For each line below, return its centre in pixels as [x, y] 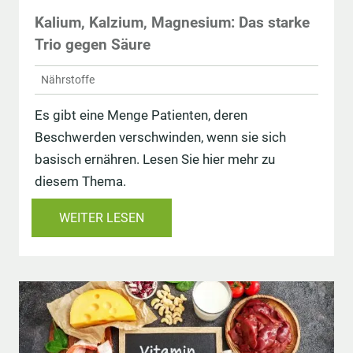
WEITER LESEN [102, 217]
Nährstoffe [68, 79]
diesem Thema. [80, 181]
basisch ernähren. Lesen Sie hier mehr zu [155, 159]
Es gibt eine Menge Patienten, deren [141, 115]
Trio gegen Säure [93, 45]
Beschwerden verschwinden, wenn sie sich [160, 137]
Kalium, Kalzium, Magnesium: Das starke [172, 23]
